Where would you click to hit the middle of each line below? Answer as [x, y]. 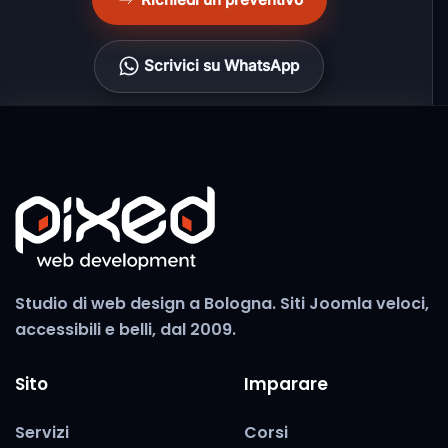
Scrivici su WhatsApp [221, 66]
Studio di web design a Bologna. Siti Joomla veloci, [222, 303]
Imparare [286, 383]
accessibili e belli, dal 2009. [125, 329]
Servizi [42, 432]
